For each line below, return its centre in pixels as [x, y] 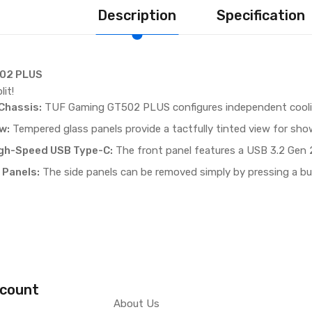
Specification [261, 15]
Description [137, 15]
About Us [136, 303]
